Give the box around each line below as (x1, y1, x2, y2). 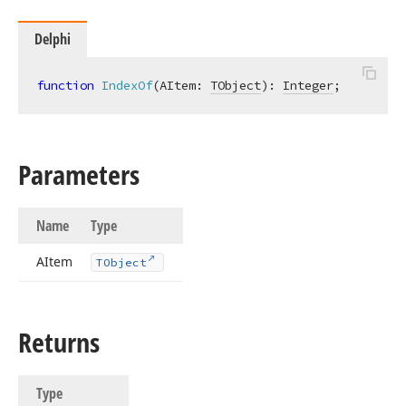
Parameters (18, 156, 140, 193)
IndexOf (101, 77, 152, 93)
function (36, 77, 94, 93)
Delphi (34, 29, 71, 49)
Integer (283, 77, 333, 93)
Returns (18, 324, 100, 361)
